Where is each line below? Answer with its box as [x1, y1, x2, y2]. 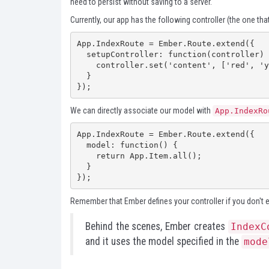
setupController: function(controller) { [76, 49, 86, 59]
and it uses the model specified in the [85, 235, 241, 247]
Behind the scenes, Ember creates [85, 220, 228, 232]
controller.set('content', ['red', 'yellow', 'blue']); [76, 60, 96, 70]
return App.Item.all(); [76, 151, 96, 160]
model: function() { [76, 140, 86, 150]
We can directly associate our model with [70, 106, 213, 115]
